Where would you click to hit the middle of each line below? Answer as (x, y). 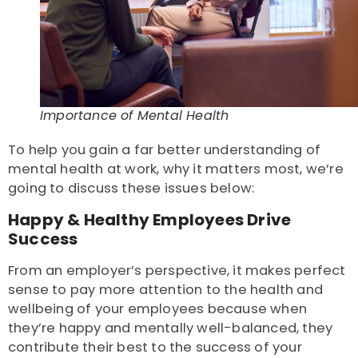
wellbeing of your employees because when (158, 309)
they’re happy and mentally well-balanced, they (171, 328)
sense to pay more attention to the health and (166, 290)
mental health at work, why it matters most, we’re (176, 169)
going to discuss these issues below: (131, 189)
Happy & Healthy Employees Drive (150, 220)
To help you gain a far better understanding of (165, 150)
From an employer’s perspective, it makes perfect (177, 271)
